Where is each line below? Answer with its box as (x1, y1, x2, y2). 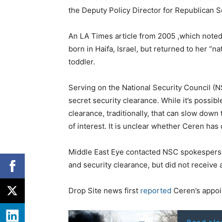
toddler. (68, 57, 95, 67)
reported (140, 186, 171, 196)
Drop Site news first (68, 186, 140, 196)
